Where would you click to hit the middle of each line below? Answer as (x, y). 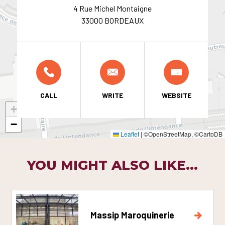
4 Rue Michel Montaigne (113, 8)
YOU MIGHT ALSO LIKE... (113, 165)
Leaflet (129, 134)
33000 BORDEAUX (113, 20)
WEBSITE (176, 95)
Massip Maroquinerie (132, 215)
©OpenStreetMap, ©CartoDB (182, 134)
